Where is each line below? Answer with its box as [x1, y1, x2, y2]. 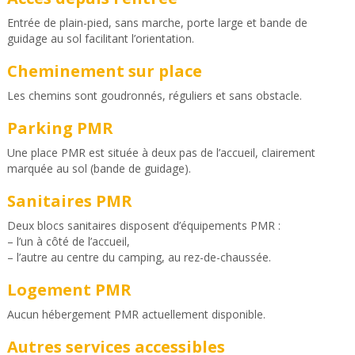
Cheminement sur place [6, 59, 202, 82]
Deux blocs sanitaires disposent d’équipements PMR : [6, 217, 281, 233]
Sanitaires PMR [6, 189, 132, 212]
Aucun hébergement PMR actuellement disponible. [6, 306, 265, 322]
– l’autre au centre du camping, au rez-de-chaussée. [6, 249, 271, 265]
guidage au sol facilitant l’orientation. [6, 30, 194, 46]
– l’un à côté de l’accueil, [6, 233, 130, 249]
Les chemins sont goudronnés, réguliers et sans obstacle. [6, 87, 302, 103]
